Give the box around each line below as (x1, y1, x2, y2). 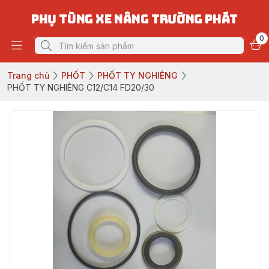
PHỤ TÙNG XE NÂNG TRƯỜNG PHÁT (31, 11, 238, 27)
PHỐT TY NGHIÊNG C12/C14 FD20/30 (7, 82, 154, 92)
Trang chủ (7, 70, 49, 80)
